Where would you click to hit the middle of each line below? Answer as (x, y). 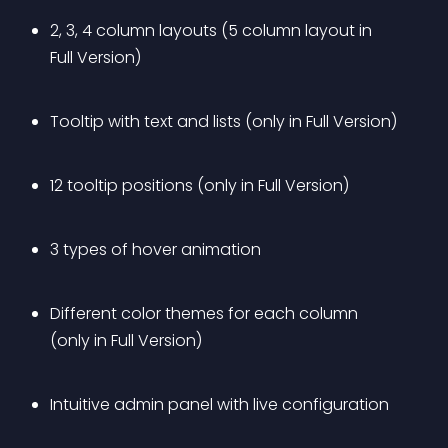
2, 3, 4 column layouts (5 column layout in (213, 30)
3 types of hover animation (155, 249)
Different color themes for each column (206, 313)
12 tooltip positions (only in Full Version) (199, 185)
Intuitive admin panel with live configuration (219, 404)
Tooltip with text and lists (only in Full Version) (223, 121)
